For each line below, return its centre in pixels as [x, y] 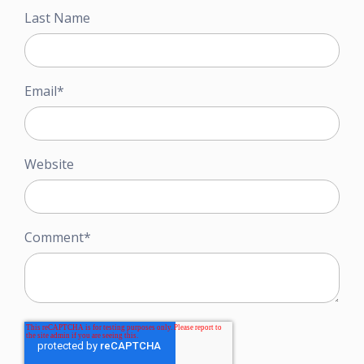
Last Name [57, 18]
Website [49, 165]
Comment [54, 238]
